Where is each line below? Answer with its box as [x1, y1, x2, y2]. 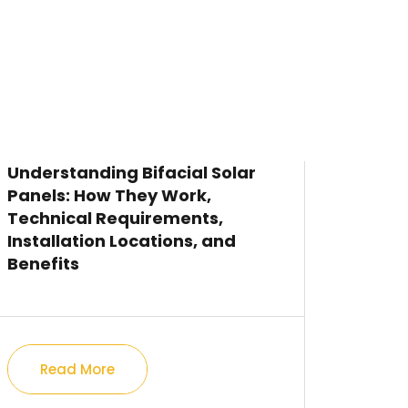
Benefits [7, 252, 80, 275]
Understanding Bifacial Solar [7, 161, 257, 184]
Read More [40, 360, 116, 379]
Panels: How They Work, [7, 184, 212, 207]
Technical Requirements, [7, 207, 224, 229]
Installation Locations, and [7, 229, 237, 252]
